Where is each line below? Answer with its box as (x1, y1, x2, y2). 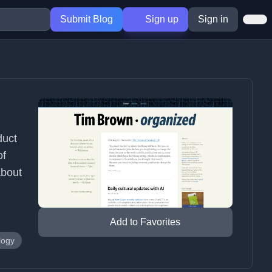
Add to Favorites (110, 217, 180, 228)
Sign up (143, 14, 178, 24)
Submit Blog (59, 14, 113, 24)
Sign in (198, 14, 228, 24)
